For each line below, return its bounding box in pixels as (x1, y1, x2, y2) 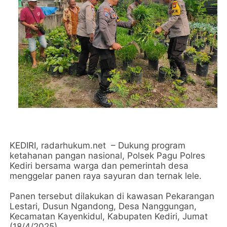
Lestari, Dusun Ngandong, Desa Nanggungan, (10, 201, 197, 211)
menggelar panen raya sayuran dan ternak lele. (10, 170, 202, 181)
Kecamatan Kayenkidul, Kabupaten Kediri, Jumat (10, 211, 208, 221)
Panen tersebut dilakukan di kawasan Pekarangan (10, 191, 215, 201)
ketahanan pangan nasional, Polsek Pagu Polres (10, 150, 206, 161)
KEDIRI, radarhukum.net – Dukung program (10, 140, 186, 150)
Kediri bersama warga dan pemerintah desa (10, 160, 189, 171)
